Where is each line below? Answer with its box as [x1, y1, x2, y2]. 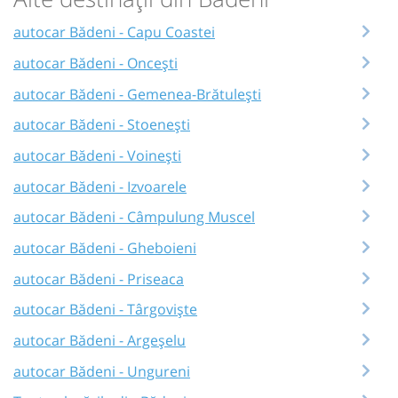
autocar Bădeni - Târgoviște [13, 299, 197, 320]
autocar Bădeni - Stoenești [13, 115, 190, 135]
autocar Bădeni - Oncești [13, 52, 178, 73]
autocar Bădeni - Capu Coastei [13, 22, 215, 43]
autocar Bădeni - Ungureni [13, 361, 190, 381]
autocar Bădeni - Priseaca [13, 268, 184, 289]
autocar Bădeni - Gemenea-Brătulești [13, 84, 261, 104]
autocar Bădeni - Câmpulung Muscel [13, 207, 255, 227]
